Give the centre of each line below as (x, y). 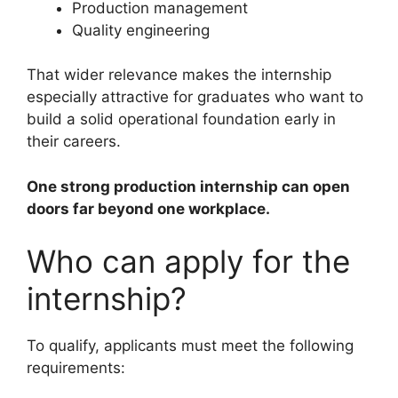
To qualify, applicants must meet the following (190, 346)
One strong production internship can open (188, 186)
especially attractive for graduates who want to (195, 97)
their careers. (74, 142)
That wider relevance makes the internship (179, 75)
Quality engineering (141, 30)
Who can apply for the (188, 262)
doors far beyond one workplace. (148, 208)
